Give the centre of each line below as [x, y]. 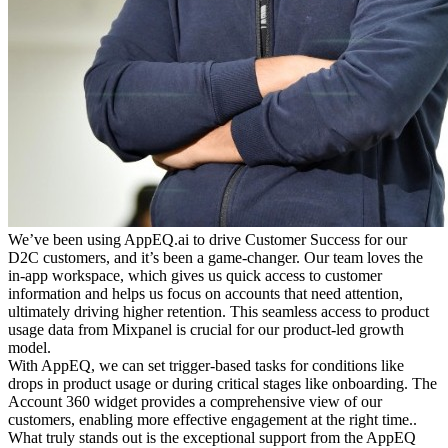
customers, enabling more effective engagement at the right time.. [212, 420]
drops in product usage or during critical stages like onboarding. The [222, 384]
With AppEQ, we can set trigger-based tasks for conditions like [206, 366]
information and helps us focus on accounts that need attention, [205, 294]
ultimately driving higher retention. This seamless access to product [218, 312]
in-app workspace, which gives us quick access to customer [195, 276]
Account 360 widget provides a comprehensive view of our [195, 402]
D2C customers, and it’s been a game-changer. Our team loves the [215, 258]
